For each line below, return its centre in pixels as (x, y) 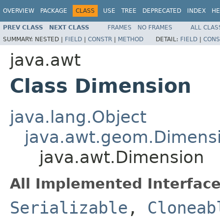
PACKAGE (54, 11)
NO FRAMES (155, 27)
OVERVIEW (19, 11)
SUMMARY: (19, 39)
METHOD (131, 39)
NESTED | (50, 39)
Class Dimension (100, 86)
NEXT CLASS (69, 27)
